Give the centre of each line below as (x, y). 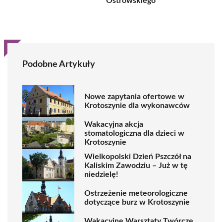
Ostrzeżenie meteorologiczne (136, 193)
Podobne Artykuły (59, 64)
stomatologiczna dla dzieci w (134, 133)
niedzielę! (101, 174)
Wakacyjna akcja (114, 124)
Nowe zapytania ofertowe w (134, 96)
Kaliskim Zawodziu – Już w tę (136, 165)
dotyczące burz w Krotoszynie (137, 202)
